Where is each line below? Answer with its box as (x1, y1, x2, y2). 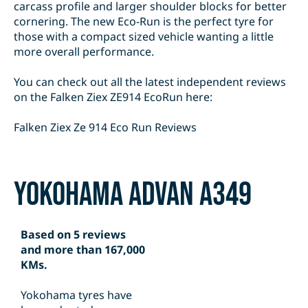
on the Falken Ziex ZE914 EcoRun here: (14, 89, 212, 105)
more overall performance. (14, 44, 154, 60)
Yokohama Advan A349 (14, 175, 252, 215)
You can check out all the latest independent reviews (14, 74, 286, 90)
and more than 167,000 (21, 242, 145, 258)
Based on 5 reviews (21, 227, 126, 243)
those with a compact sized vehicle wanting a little (14, 29, 274, 45)
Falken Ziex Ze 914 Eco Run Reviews (14, 120, 197, 135)
